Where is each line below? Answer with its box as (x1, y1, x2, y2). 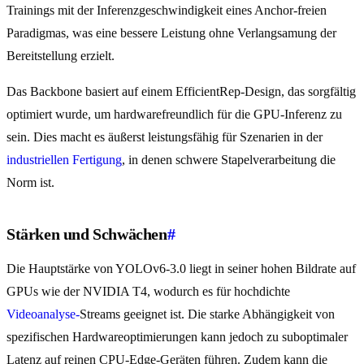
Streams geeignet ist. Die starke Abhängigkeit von (80, 307, 335, 322)
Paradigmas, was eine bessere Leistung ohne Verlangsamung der (6, 26, 336, 41)
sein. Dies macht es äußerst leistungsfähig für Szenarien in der (6, 130, 323, 145)
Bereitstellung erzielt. (6, 49, 115, 63)
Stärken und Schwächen (6, 225, 167, 244)
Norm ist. (6, 175, 54, 190)
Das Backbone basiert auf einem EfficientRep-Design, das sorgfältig (6, 84, 356, 99)
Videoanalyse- (6, 307, 80, 322)
